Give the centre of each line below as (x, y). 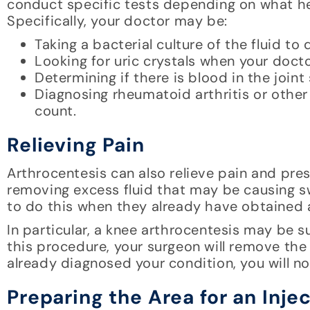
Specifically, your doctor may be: (117, 21)
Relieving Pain (76, 145)
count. (56, 111)
